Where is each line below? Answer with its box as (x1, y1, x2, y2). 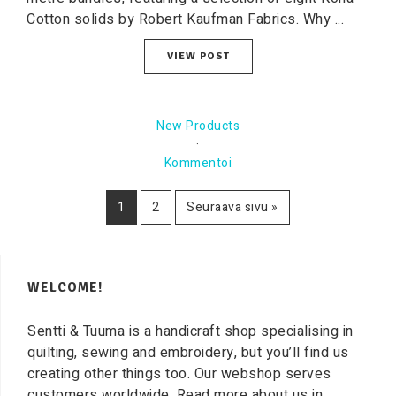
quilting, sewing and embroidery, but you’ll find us (27, 342, 349, 363)
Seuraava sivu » (187, 198, 278, 217)
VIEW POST (166, 49, 230, 63)
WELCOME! (27, 279, 103, 295)
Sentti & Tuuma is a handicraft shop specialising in (27, 321, 354, 342)
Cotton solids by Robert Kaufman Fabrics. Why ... (27, 9, 344, 30)
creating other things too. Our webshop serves (27, 363, 331, 385)
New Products (156, 117, 240, 135)
